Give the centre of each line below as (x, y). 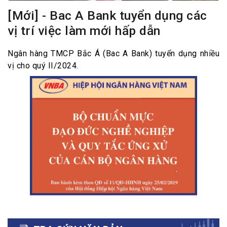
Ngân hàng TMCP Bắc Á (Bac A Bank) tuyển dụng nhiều (113, 54)
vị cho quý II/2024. (43, 66)
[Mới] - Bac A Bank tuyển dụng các (107, 16)
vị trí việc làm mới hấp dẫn (84, 31)
